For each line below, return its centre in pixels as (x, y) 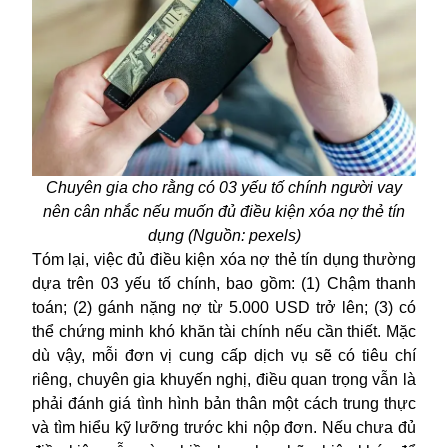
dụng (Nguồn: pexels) (224, 235)
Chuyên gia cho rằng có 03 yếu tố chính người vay (224, 187)
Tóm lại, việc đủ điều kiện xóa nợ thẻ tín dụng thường (224, 259)
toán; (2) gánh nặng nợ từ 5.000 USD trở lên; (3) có (224, 307)
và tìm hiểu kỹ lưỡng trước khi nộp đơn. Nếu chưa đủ (224, 427)
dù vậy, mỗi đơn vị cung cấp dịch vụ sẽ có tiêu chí (224, 355)
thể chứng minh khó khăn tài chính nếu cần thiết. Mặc (224, 331)
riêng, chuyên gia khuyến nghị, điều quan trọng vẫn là (224, 379)
